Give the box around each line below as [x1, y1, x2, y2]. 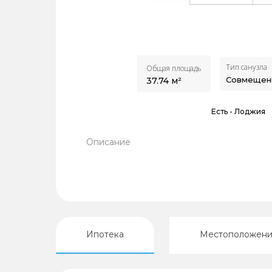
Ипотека [86, 229, 124, 240]
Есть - [211, 107, 234, 116]
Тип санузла [226, 62, 267, 72]
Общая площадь [146, 63, 202, 73]
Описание [86, 137, 131, 148]
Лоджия [234, 107, 265, 116]
